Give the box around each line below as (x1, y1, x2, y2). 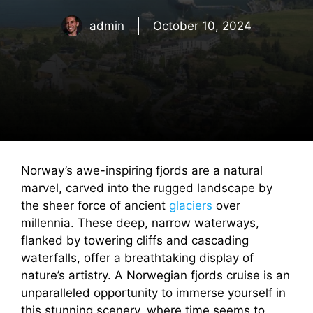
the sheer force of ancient (21, 198, 169, 212)
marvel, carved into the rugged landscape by (21, 181, 272, 195)
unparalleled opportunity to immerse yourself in (21, 286, 286, 300)
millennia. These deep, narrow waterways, (21, 216, 259, 230)
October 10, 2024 (153, 18, 252, 33)
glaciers (169, 198, 212, 212)
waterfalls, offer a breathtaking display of (21, 251, 254, 265)
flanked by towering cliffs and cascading (21, 233, 249, 247)
